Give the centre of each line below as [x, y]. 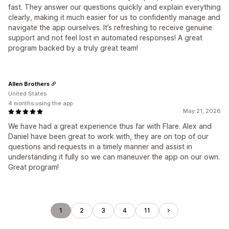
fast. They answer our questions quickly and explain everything [114, 7]
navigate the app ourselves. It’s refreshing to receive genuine [110, 27]
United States [27, 94]
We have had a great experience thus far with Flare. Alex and [110, 126]
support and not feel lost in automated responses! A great [105, 38]
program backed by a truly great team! [73, 48]
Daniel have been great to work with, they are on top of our [108, 136]
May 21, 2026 [202, 111]
